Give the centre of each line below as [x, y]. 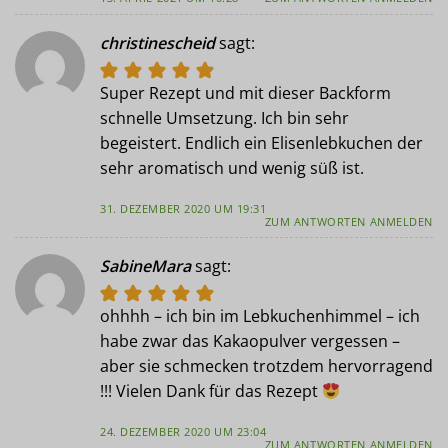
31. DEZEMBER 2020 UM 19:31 [183, 208]
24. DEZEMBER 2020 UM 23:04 [183, 431]
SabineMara [145, 266]
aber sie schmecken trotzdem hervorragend [266, 366]
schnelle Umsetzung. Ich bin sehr [224, 117]
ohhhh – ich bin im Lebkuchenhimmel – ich [260, 316]
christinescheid [157, 42]
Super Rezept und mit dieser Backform [245, 92]
